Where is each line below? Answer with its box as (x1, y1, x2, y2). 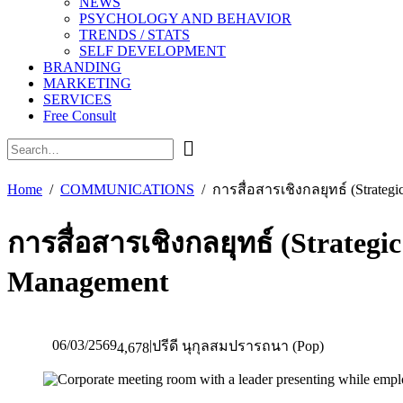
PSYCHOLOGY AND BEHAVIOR (79, 11, 291, 26)
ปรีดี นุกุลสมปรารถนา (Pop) (152, 337, 324, 354)
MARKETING (43, 76, 131, 91)
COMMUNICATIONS (60, 182, 194, 197)
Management (7, 265, 169, 299)
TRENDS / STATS (79, 27, 190, 42)
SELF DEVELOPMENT (79, 43, 226, 58)
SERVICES (43, 92, 112, 107)
